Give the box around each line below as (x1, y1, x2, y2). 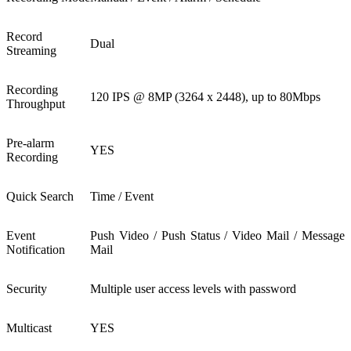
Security (6, 281, 47, 295)
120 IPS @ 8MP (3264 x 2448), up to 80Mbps (90, 89, 320, 103)
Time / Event (90, 189, 154, 203)
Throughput (6, 96, 65, 110)
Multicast (6, 320, 52, 335)
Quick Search (6, 189, 74, 203)
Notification (6, 242, 65, 256)
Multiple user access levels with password (90, 281, 296, 295)
